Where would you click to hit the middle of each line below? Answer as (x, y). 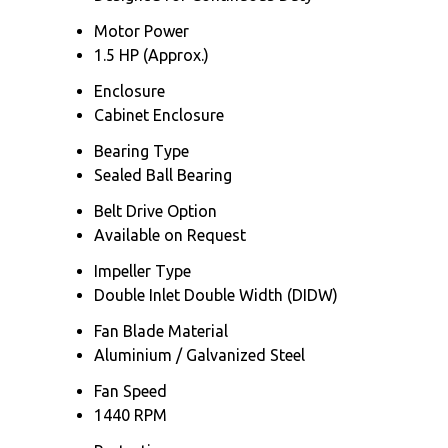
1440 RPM (130, 414)
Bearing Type (141, 150)
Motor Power (141, 30)
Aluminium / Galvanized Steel (199, 354)
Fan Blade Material (161, 330)
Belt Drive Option (155, 210)
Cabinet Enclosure (159, 114)
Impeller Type (142, 270)
